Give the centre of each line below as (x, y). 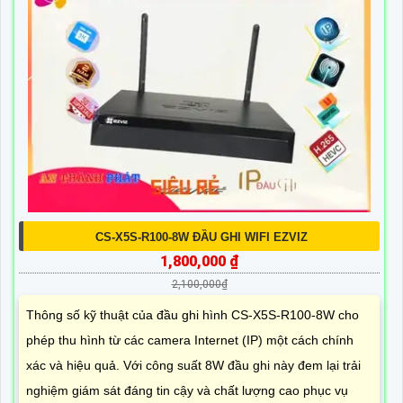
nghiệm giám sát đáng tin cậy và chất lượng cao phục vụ (187, 390)
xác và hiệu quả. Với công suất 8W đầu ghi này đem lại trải (193, 365)
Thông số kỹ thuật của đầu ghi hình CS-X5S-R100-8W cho (193, 315)
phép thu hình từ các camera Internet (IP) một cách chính (190, 340)
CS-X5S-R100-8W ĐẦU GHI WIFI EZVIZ (201, 237)
